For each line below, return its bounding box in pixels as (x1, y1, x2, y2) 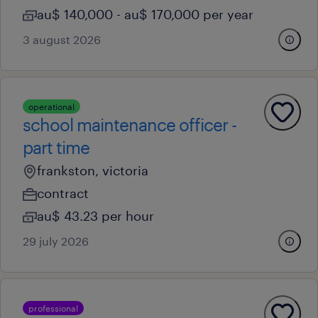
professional (28, 303, 78, 313)
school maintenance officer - (23, 114, 236, 135)
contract (37, 185, 89, 201)
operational (28, 102, 75, 111)
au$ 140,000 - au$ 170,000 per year (37, 6, 253, 22)
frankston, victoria (37, 163, 148, 178)
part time (23, 137, 89, 158)
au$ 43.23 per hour (37, 208, 154, 224)
